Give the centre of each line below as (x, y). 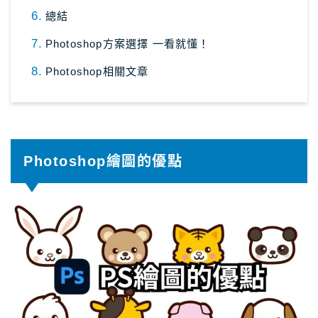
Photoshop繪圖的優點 (103, 161)
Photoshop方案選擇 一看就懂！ (127, 43)
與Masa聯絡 (52, 69)
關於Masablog (58, 29)
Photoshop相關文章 (97, 71)
